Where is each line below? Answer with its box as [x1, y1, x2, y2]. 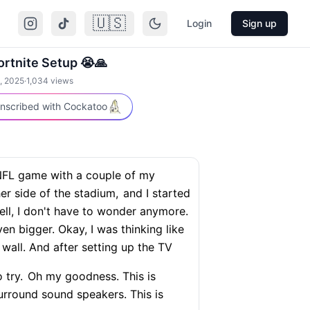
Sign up [242, 17, 277, 29]
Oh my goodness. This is [24, 269, 156, 283]
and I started [120, 186, 190, 200]
